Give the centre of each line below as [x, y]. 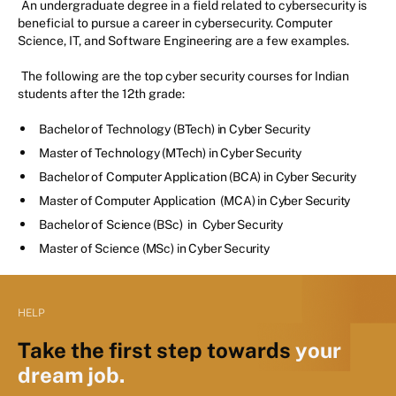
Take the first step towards [156, 350]
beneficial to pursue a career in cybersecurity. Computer [175, 23]
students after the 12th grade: [101, 94]
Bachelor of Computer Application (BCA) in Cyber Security [198, 177]
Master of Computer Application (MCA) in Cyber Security [195, 201]
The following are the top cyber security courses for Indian [185, 76]
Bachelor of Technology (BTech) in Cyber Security [176, 129]
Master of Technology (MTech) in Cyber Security [170, 153]
